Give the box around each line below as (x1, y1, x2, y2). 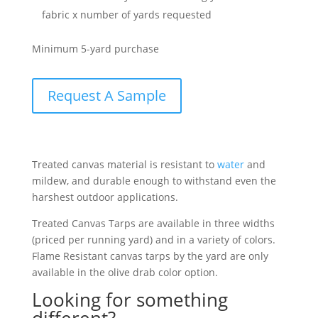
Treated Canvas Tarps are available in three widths (31, 216, 275, 230)
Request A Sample (47, 85, 166, 105)
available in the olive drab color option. (31, 265, 218, 279)
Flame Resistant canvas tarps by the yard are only (31, 248, 268, 263)
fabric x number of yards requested (41, 7, 212, 21)
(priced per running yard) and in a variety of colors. (31, 232, 278, 246)
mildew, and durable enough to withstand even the (31, 173, 276, 187)
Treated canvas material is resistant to (31, 157, 217, 171)
